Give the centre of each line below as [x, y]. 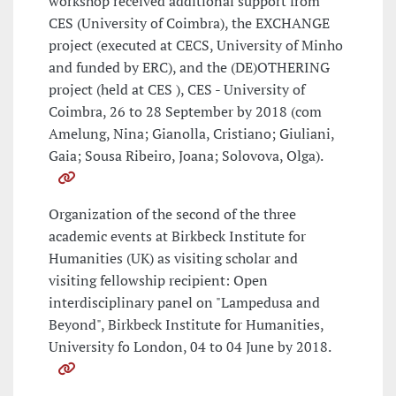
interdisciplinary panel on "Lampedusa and [184, 303]
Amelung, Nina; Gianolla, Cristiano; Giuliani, [191, 134]
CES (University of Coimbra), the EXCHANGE [189, 23]
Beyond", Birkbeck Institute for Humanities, [186, 325]
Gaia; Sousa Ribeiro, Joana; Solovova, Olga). [186, 156]
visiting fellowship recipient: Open [158, 281]
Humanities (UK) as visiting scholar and [173, 259]
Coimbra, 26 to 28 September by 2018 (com [185, 112]
